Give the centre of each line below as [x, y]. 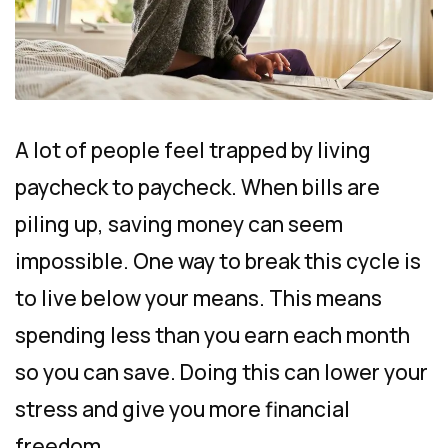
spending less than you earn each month [212, 335]
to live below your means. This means [198, 298]
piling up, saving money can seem [179, 224]
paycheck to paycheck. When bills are [197, 187]
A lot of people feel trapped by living [193, 150]
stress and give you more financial [182, 409]
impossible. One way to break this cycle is [218, 261]
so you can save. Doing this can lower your [221, 372]
